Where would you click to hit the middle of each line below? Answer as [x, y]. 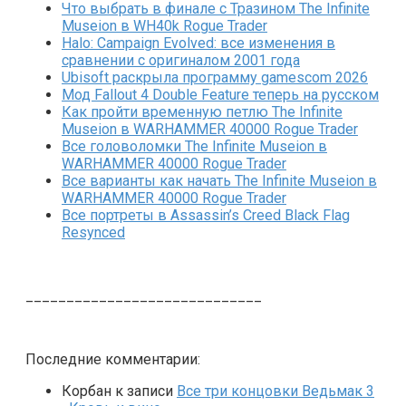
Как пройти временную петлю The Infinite [202, 111]
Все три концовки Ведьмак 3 [275, 391]
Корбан [87, 391]
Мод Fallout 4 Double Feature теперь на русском [220, 94]
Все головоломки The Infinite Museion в [194, 146]
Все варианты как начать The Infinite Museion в [219, 180]
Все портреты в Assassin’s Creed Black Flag [206, 215]
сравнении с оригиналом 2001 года [181, 60]
